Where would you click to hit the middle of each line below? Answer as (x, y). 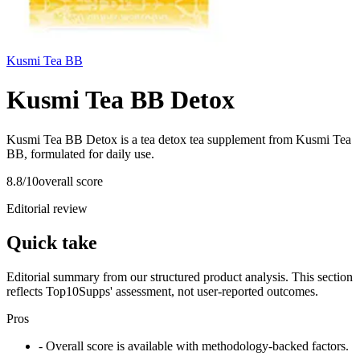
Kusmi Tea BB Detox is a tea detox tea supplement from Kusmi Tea (179, 139)
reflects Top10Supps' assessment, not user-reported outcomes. (162, 291)
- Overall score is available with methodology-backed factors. (194, 346)
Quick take (52, 242)
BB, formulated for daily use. (80, 153)
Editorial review (47, 208)
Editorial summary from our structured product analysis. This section (180, 276)
